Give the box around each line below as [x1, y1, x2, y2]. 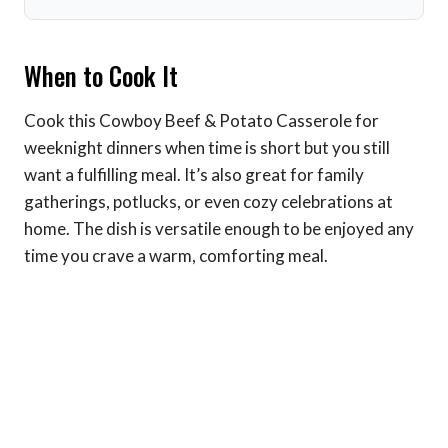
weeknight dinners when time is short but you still [24, 136, 390, 158]
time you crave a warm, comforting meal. [24, 244, 328, 266]
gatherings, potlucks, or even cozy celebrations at [24, 190, 393, 212]
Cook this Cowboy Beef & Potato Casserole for [24, 109, 379, 131]
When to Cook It [24, 57, 178, 95]
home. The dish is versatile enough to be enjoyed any [24, 217, 414, 239]
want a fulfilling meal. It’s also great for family [24, 163, 364, 185]
